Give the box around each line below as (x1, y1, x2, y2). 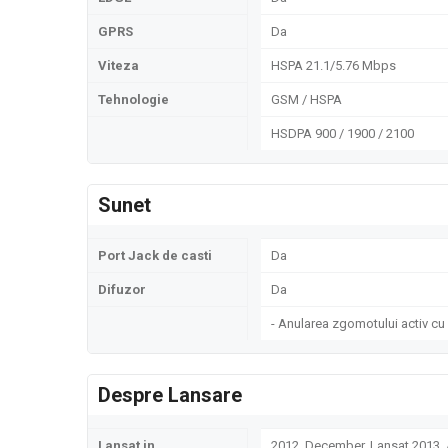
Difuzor (98, 282, 146, 297)
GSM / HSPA (271, 92, 342, 107)
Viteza (98, 58, 139, 73)
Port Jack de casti (98, 248, 212, 263)
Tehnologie (98, 92, 169, 107)
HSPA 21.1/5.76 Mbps (271, 58, 396, 73)
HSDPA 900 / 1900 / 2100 (271, 126, 414, 141)
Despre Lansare (98, 383, 242, 407)
